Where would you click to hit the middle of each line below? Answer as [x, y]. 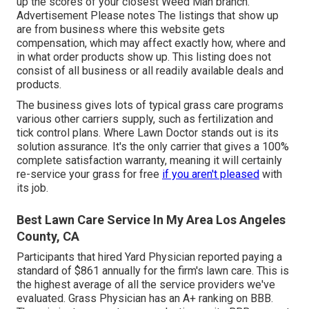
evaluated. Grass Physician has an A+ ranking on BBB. [145, 299]
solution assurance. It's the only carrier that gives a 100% [153, 147]
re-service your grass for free [89, 175]
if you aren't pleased [211, 175]
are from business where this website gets [121, 30]
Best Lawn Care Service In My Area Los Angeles [151, 220]
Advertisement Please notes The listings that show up [148, 16]
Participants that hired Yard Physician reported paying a [149, 257]
